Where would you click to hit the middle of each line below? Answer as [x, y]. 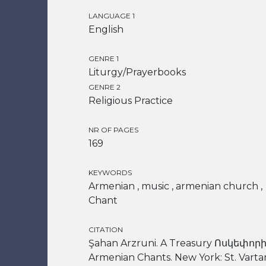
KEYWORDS [110, 172]
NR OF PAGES [113, 130]
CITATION [106, 229]
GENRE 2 [104, 87]
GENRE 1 [104, 58]
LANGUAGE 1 [112, 16]
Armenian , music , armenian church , [175, 186]
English [106, 29]
